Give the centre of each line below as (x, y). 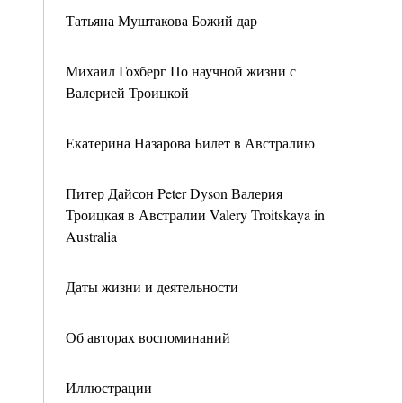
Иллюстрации (109, 387)
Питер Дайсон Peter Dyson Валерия (174, 193)
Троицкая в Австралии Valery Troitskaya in (195, 215)
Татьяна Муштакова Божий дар (161, 20)
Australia (91, 236)
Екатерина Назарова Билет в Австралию (190, 143)
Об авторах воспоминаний (148, 337)
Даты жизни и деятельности (152, 287)
